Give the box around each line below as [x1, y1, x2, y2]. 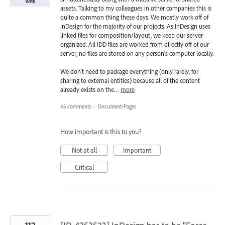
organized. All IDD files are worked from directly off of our [60, 40, 209, 48]
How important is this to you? [60, 127, 142, 137]
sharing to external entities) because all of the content [60, 76, 200, 85]
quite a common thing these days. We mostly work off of [60, 13, 208, 21]
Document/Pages [98, 103, 136, 110]
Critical [74, 163, 94, 172]
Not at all [71, 146, 97, 155]
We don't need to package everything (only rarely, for [60, 67, 198, 76]
